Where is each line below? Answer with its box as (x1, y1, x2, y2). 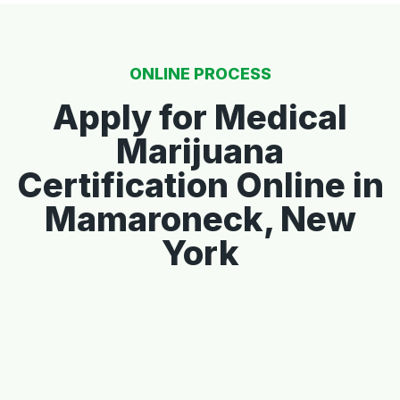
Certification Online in (16, 163, 384, 205)
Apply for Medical (53, 96, 347, 137)
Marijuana (116, 129, 284, 171)
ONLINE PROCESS (129, 63, 271, 83)
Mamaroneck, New (44, 197, 356, 239)
